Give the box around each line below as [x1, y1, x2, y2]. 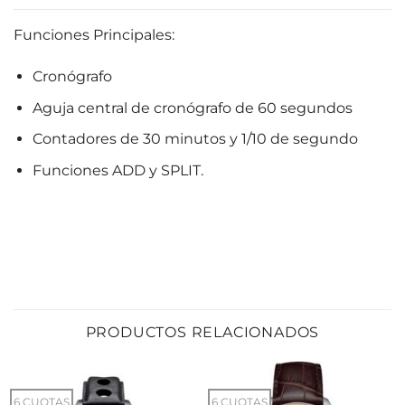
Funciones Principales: [14, 26, 174, 44]
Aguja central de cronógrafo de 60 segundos [32, 99, 353, 117]
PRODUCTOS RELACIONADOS [85, 323, 320, 341]
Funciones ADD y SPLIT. [32, 161, 203, 179]
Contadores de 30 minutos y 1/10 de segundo [32, 130, 358, 148]
